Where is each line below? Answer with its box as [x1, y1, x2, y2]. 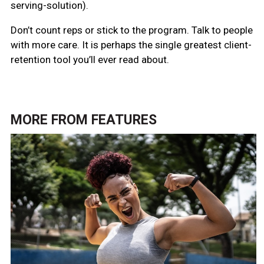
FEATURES [91, 111, 157, 128]
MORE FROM [10, 111, 91, 128]
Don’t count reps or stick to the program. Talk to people [10, 24, 253, 36]
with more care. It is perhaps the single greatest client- [10, 38, 252, 51]
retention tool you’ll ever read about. [10, 53, 169, 65]
